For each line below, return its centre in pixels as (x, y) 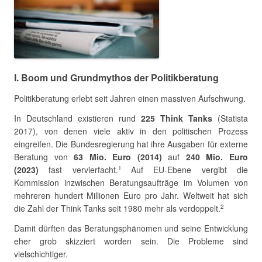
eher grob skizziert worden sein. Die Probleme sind (131, 241)
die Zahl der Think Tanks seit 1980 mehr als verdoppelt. (117, 208)
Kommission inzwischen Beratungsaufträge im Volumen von (131, 183)
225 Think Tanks (177, 118)
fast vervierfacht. (83, 170)
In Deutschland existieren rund (77, 118)
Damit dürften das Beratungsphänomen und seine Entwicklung (131, 228)
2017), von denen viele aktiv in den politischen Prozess (131, 131)
